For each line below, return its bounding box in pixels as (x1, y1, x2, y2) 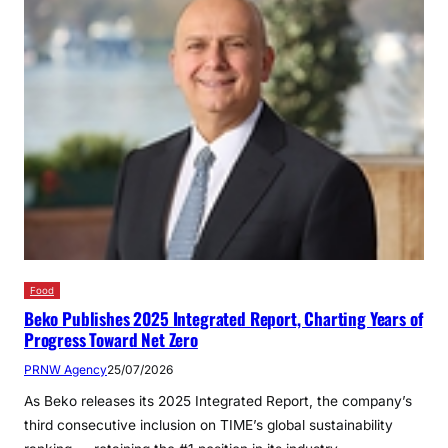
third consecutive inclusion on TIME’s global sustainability (24, 417, 393, 433)
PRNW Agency (24, 362, 107, 377)
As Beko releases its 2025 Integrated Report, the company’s (24, 393, 412, 409)
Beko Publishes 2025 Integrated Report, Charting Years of (24, 306, 423, 331)
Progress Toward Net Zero (24, 327, 198, 352)
